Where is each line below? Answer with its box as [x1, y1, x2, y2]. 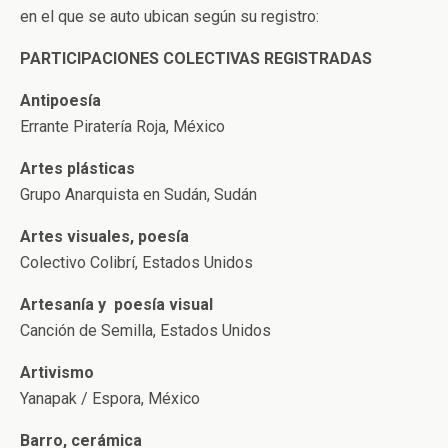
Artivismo [20, 363, 94, 382]
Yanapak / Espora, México [20, 389, 200, 408]
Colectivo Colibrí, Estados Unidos [20, 253, 253, 272]
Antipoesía [20, 91, 101, 110]
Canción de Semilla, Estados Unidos [20, 321, 271, 340]
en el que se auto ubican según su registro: [20, 7, 319, 26]
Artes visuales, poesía [20, 227, 189, 246]
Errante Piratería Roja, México [20, 117, 225, 136]
